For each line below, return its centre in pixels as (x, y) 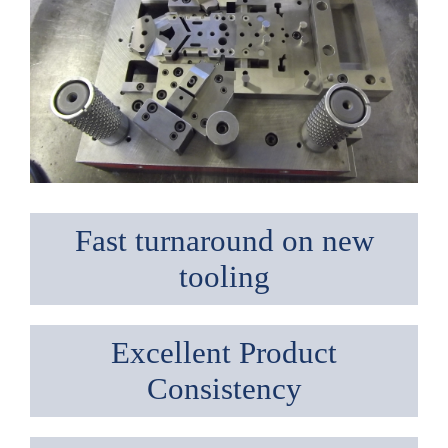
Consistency (224, 388)
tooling (224, 276)
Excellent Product (224, 352)
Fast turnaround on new (224, 240)
